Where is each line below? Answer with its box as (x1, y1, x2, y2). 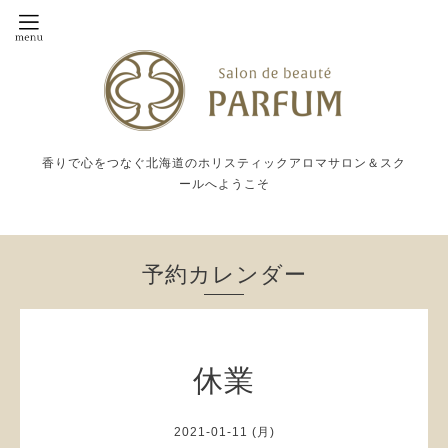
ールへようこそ (178, 177, 270, 191)
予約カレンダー (141, 260, 307, 288)
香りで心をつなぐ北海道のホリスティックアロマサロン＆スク (42, 156, 406, 170)
